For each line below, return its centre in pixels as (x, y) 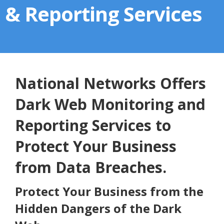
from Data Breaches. (91, 167)
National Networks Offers (110, 83)
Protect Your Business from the (109, 191)
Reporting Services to (93, 125)
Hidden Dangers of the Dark (98, 208)
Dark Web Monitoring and (110, 104)
